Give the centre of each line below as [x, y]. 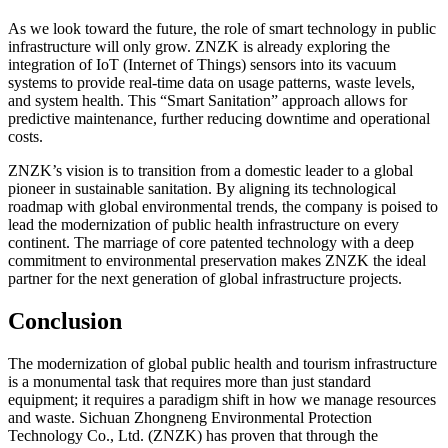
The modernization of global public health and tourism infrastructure [222, 364]
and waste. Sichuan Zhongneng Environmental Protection [190, 418]
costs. [25, 137]
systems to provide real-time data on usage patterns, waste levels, [211, 83]
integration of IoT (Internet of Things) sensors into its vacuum [202, 65]
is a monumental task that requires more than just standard [189, 382]
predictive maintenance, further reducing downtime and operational [219, 119]
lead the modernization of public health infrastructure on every [203, 225]
